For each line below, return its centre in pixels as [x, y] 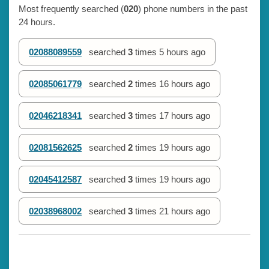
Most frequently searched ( [71, 8]
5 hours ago [182, 52]
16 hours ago [185, 83]
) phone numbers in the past [193, 8]
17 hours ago [185, 115]
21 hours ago [185, 211]
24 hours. [37, 22]
